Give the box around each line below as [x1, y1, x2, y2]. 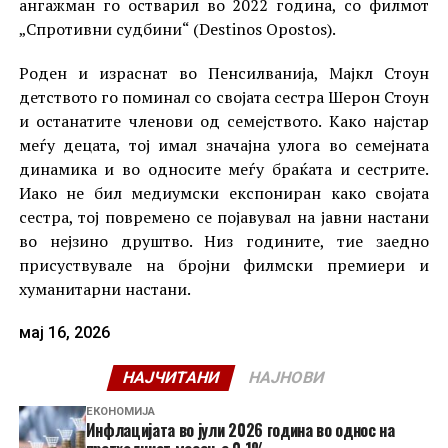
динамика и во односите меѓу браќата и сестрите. [18, 157, 430, 180]
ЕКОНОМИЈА [85, 404, 155, 418]
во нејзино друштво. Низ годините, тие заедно [18, 229, 430, 252]
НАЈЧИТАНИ [121, 367, 223, 387]
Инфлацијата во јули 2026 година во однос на [85, 417, 395, 442]
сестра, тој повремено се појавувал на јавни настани [18, 205, 430, 228]
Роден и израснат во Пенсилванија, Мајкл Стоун [18, 61, 430, 84]
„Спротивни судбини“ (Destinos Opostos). [18, 17, 336, 40]
